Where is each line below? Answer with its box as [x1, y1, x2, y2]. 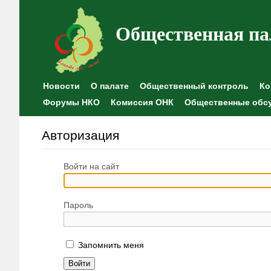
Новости [43, 81, 80, 91]
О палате [91, 81, 129, 91]
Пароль [64, 200, 93, 210]
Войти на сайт [64, 162, 119, 171]
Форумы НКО [43, 97, 100, 107]
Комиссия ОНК [111, 97, 174, 107]
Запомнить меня [76, 240, 144, 250]
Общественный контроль [140, 81, 249, 91]
